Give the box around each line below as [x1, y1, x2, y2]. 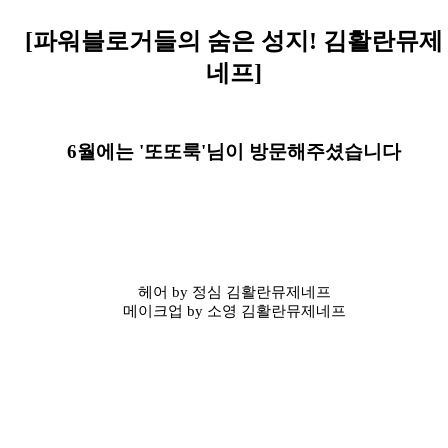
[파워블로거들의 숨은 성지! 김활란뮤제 [25, 28, 443, 55]
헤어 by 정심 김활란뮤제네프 [137, 284, 331, 301]
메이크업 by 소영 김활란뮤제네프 [122, 303, 346, 320]
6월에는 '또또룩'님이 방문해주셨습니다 [67, 141, 401, 163]
